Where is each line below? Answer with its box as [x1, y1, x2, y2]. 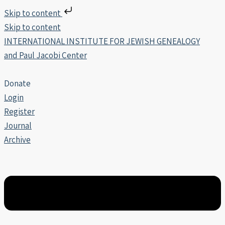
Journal [4, 120, 32, 131]
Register [4, 106, 35, 117]
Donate [4, 78, 31, 89]
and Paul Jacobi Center [4, 50, 87, 61]
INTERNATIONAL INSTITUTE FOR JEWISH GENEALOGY [4, 36, 200, 47]
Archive [4, 134, 31, 145]
